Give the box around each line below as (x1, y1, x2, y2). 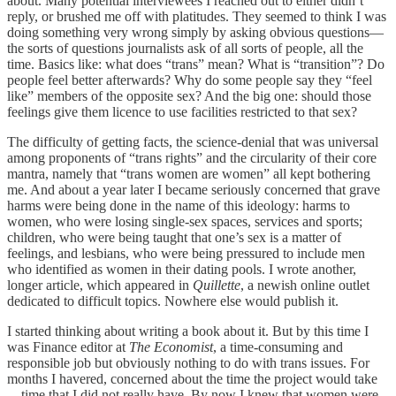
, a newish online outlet (240, 277, 369, 293)
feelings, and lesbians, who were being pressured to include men (7, 245, 365, 261)
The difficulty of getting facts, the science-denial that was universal (7, 133, 378, 149)
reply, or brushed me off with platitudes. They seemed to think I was (7, 8, 386, 24)
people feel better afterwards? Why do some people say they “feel (7, 72, 372, 88)
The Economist (129, 339, 213, 354)
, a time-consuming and (213, 339, 343, 354)
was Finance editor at (7, 339, 129, 354)
